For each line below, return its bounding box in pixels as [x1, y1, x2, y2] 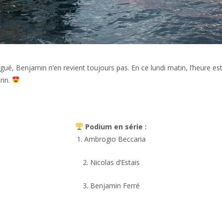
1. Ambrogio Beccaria [76, 134, 146, 144]
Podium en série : [83, 121, 147, 131]
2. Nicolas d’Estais [82, 157, 140, 167]
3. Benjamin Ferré [82, 180, 140, 190]
